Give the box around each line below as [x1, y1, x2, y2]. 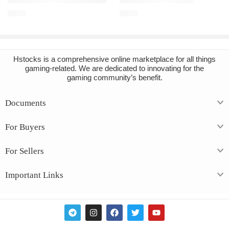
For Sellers [5, 146, 44, 156]
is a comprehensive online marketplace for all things [41, 55, 216, 64]
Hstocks [13, 55, 41, 64]
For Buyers [5, 122, 45, 132]
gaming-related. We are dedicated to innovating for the [25, 64, 204, 73]
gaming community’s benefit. [66, 74, 163, 82]
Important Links [5, 170, 63, 180]
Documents [5, 98, 46, 108]
